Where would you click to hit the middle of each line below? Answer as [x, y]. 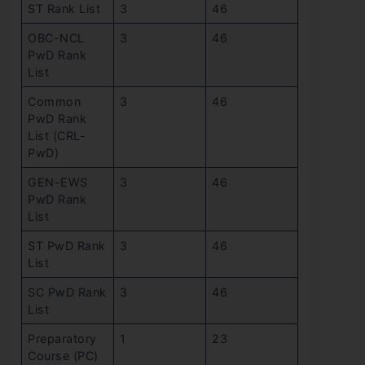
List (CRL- [57, 136]
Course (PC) [63, 356]
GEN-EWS [58, 182]
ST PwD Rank [67, 246]
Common [55, 102]
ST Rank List [64, 9]
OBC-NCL [56, 38]
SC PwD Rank [67, 292]
